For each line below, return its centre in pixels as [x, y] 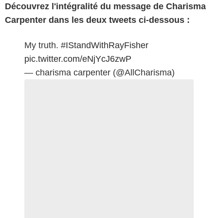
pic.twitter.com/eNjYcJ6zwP [78, 59]
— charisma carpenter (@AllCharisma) [100, 72]
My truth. [43, 45]
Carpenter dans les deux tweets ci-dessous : [97, 20]
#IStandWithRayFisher [105, 45]
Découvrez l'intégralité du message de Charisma [105, 6]
